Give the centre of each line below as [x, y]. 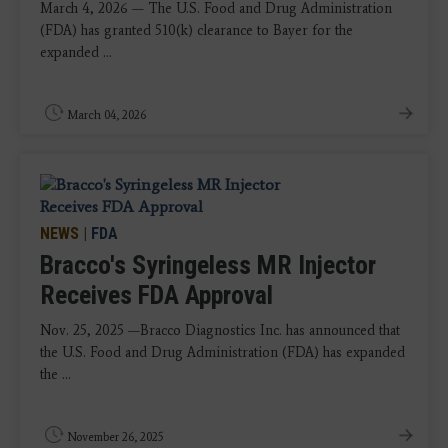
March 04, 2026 [106, 114]
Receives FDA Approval [156, 294]
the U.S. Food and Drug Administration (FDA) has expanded [222, 352]
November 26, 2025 [115, 436]
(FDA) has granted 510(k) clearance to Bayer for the [196, 30]
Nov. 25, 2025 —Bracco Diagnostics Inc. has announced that [220, 330]
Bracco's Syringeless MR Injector [208, 264]
